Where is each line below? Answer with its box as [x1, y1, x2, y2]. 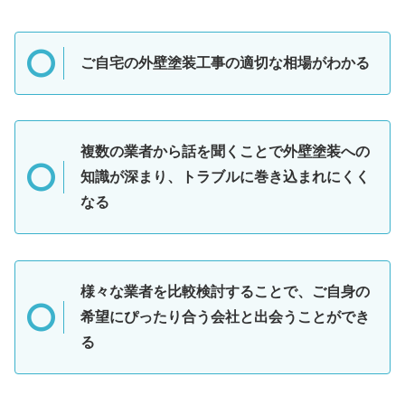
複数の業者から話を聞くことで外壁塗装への [80, 144, 370, 160]
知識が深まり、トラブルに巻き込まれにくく [80, 169, 370, 185]
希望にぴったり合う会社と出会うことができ [80, 309, 370, 325]
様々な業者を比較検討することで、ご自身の [80, 284, 370, 300]
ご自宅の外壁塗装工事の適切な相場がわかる [80, 54, 370, 71]
